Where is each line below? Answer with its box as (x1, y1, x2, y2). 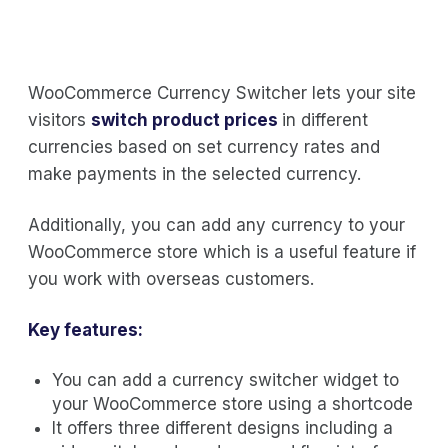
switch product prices (91, 109, 282, 130)
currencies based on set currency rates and (28, 136, 380, 157)
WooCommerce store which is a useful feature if (28, 241, 416, 262)
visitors (28, 109, 91, 130)
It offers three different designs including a (52, 417, 393, 438)
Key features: (28, 319, 143, 340)
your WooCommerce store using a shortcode (52, 393, 413, 414)
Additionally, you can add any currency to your (28, 214, 405, 235)
